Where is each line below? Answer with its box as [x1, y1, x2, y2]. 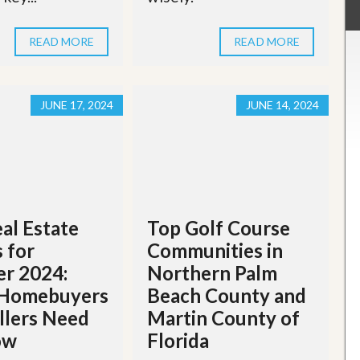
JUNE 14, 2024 [246, 97, 320, 112]
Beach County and [147, 284, 307, 308]
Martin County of [147, 306, 301, 330]
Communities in [147, 239, 284, 263]
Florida [147, 329, 210, 353]
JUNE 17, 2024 [40, 97, 114, 112]
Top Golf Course [147, 216, 291, 240]
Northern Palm [147, 261, 278, 285]
